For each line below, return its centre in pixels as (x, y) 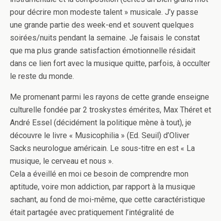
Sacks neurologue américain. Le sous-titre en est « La (102, 148)
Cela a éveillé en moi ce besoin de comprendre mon (99, 174)
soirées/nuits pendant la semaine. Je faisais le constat (105, 38)
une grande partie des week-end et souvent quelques (102, 25)
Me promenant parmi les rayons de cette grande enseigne (110, 97)
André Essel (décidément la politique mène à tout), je (101, 123)
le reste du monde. (42, 76)
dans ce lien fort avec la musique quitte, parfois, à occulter (110, 64)
